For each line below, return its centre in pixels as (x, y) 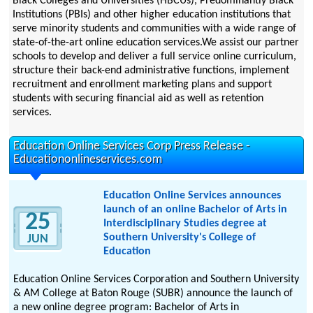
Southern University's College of (179, 238)
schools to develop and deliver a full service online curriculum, (154, 57)
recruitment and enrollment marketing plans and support (142, 85)
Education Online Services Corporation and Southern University (156, 280)
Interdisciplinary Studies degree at (185, 224)
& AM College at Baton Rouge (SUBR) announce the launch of (153, 294)
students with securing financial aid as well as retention (138, 99)
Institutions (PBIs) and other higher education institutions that (151, 15)
